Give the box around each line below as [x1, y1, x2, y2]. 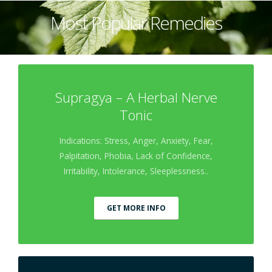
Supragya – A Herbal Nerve [55, 87, 217, 107]
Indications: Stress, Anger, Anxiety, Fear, [59, 134, 213, 146]
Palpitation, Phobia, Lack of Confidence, [59, 149, 212, 161]
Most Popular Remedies [50, 10, 222, 35]
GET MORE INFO [106, 202, 166, 213]
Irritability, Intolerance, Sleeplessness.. [64, 165, 208, 177]
